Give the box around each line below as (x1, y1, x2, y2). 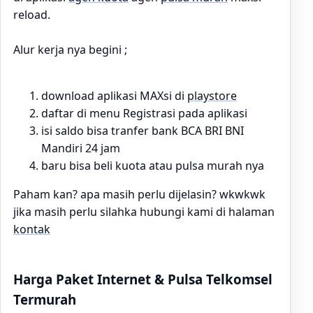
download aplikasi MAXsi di (41, 88, 187, 103)
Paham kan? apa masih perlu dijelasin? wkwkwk (13, 187, 268, 202)
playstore (187, 88, 237, 103)
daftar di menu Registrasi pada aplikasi (41, 105, 247, 121)
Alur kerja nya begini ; (13, 42, 127, 57)
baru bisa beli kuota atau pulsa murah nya (41, 158, 264, 173)
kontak (13, 221, 50, 237)
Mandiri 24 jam (41, 140, 120, 156)
